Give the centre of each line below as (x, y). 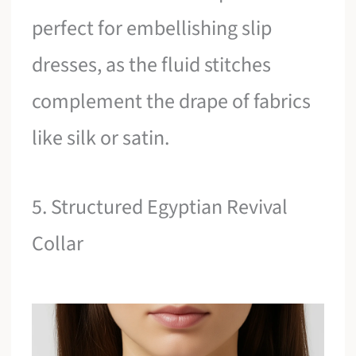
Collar (58, 244)
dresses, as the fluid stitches (152, 64)
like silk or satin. (101, 137)
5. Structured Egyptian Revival (160, 207)
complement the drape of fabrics (172, 101)
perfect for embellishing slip (152, 28)
